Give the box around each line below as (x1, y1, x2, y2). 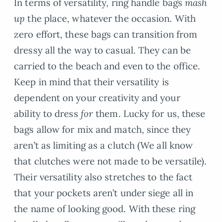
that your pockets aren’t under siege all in (14, 187, 194, 199)
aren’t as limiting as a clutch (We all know (14, 139, 193, 152)
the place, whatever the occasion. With (27, 12, 196, 25)
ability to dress (14, 108, 81, 120)
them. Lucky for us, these (93, 108, 206, 120)
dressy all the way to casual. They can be (14, 44, 191, 56)
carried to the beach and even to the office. (14, 60, 201, 72)
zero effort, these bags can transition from (14, 28, 198, 41)
